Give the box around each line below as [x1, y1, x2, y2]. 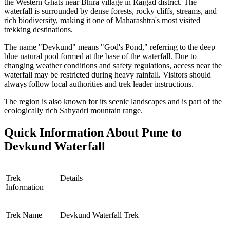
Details [60, 173, 83, 182]
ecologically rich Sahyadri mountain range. [4, 106, 143, 116]
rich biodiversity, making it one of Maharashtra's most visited [4, 16, 200, 25]
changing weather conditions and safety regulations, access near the [4, 61, 222, 70]
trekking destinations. [4, 25, 73, 34]
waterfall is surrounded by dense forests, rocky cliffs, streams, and [4, 7, 217, 16]
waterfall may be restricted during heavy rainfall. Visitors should [4, 70, 211, 80]
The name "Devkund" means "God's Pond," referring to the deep [4, 43, 215, 52]
